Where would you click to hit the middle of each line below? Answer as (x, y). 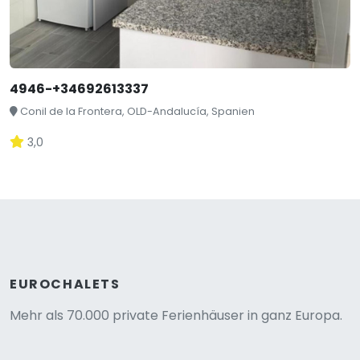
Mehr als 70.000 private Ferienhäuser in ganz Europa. (176, 315)
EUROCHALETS (65, 284)
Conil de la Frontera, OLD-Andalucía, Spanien (137, 111)
